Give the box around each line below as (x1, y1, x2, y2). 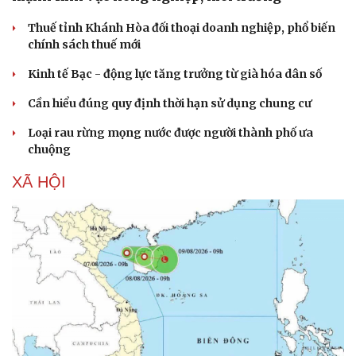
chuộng (28, 141, 71, 157)
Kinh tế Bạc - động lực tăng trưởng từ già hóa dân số (28, 66, 322, 81)
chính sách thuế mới (28, 37, 141, 52)
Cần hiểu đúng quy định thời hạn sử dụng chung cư (28, 95, 311, 110)
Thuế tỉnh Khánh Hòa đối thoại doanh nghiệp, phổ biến (28, 20, 335, 35)
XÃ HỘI (12, 172, 66, 191)
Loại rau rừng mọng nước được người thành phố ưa (28, 125, 313, 140)
